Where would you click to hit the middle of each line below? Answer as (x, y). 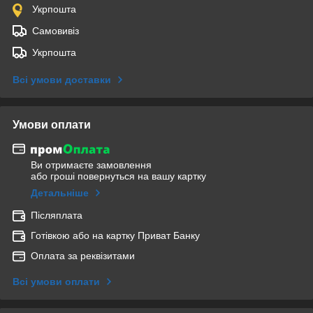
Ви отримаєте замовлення (91, 165)
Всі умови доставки (62, 79)
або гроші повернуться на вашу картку (118, 176)
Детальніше (60, 193)
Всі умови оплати (56, 282)
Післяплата (57, 216)
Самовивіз (56, 30)
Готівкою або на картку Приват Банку (115, 236)
